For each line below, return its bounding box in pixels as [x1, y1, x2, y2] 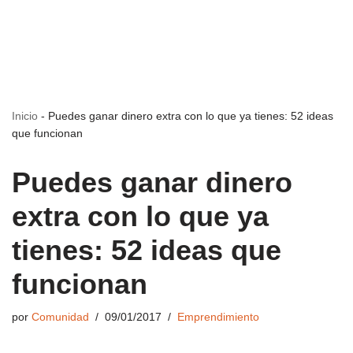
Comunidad [32, 311, 89, 323]
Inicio [12, 110, 38, 122]
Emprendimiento [177, 311, 259, 323]
